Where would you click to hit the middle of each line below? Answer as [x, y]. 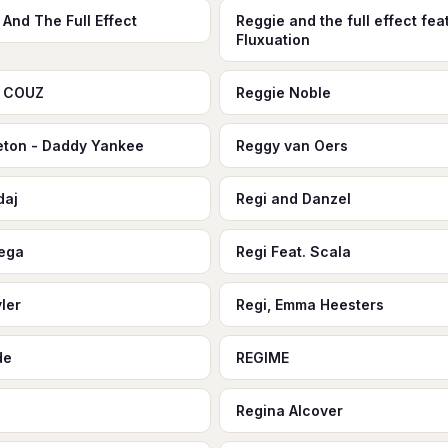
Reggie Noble [283, 92]
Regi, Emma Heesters [309, 304]
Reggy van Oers [291, 145]
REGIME [262, 357]
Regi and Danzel [293, 198]
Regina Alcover [289, 410]
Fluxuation [272, 39]
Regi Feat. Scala [293, 251]
